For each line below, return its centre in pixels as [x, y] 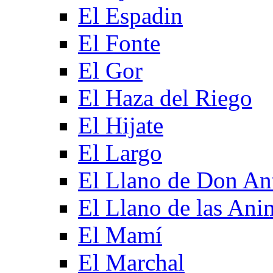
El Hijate [121, 125]
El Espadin [130, 15]
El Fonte [119, 43]
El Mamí [120, 235]
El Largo [120, 152]
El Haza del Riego [165, 97]
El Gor [110, 70]
